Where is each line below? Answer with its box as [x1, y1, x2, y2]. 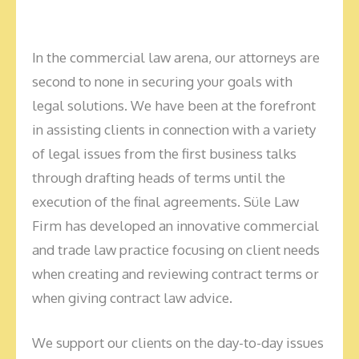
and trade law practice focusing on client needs [32, 241, 320, 258]
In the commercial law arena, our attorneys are [32, 49, 320, 66]
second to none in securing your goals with [32, 73, 292, 90]
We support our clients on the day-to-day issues [32, 333, 324, 351]
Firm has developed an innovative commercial [32, 217, 319, 234]
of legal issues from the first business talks [32, 145, 296, 162]
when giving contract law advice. [32, 289, 236, 306]
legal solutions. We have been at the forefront [32, 97, 316, 114]
